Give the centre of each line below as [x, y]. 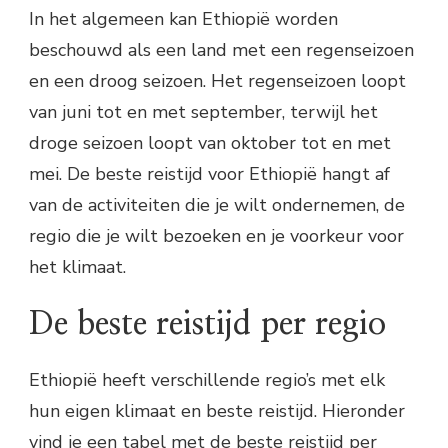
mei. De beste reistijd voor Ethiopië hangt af [209, 174]
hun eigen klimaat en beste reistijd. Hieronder [217, 410]
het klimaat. [77, 267]
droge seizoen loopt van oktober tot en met [210, 143]
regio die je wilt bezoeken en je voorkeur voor [216, 236]
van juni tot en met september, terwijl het [203, 112]
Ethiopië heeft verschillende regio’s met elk [207, 379]
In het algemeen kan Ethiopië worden [183, 19]
